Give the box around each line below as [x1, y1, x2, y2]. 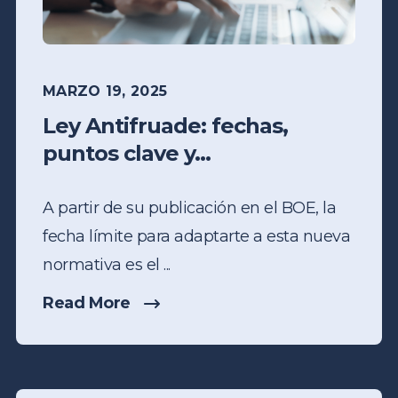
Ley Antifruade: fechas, [43, 113, 288, 139]
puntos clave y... [43, 140, 211, 167]
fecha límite [43, 227, 137, 247]
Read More [43, 293, 131, 314]
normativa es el [43, 255, 163, 275]
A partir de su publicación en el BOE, [43, 198, 322, 219]
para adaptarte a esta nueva [136, 227, 350, 247]
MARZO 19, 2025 [43, 83, 168, 100]
